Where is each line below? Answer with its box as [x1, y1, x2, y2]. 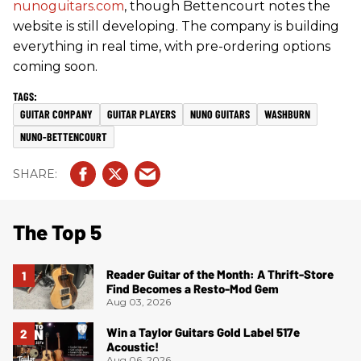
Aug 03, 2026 [106, 295, 171, 308]
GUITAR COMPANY [20, 107, 93, 121]
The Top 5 [13, 219, 102, 244]
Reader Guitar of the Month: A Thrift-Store [106, 266, 334, 281]
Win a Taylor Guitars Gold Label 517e [106, 324, 300, 339]
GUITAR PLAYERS [107, 107, 176, 121]
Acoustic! [106, 338, 159, 354]
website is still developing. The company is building [13, 19, 339, 34]
